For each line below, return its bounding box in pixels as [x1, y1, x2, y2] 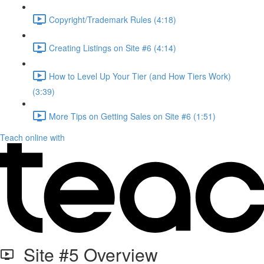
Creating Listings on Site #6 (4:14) [49, 41, 176, 54]
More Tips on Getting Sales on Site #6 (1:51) [49, 110, 216, 122]
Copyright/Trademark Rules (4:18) [49, 13, 176, 25]
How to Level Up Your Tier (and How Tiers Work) [49, 70, 231, 82]
